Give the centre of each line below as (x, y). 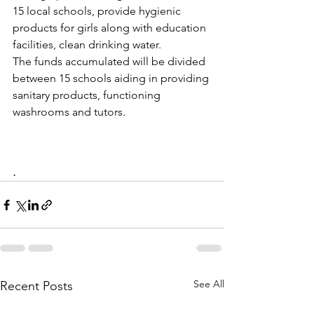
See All (209, 284)
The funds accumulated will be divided (110, 61)
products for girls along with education (111, 28)
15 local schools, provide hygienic (98, 11)
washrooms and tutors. (69, 112)
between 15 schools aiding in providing (112, 78)
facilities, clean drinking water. (88, 45)
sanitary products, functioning (88, 95)
